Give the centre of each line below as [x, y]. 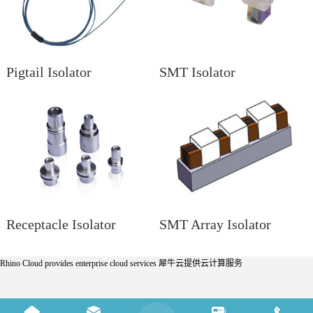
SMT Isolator [198, 73]
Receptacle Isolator [61, 225]
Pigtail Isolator [49, 73]
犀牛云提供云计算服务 [201, 264]
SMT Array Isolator [216, 225]
